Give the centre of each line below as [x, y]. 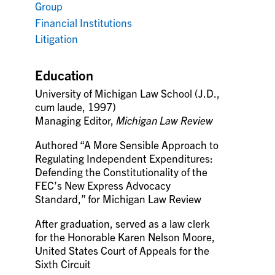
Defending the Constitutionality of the [122, 172]
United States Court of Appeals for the [122, 250]
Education [64, 75]
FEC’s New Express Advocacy [103, 185]
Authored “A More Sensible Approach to [127, 145]
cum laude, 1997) [76, 107]
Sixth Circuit [63, 264]
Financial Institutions [84, 22]
